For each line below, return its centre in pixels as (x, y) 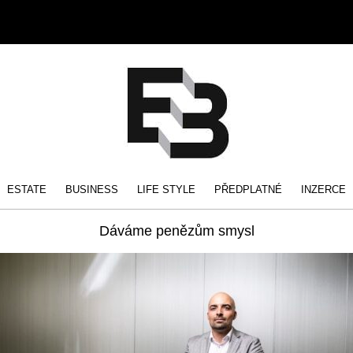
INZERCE (323, 190)
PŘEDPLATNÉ (248, 190)
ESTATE (27, 190)
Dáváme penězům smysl (176, 231)
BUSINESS (92, 190)
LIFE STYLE (166, 190)
